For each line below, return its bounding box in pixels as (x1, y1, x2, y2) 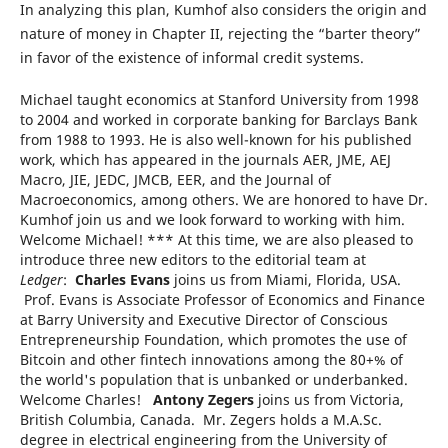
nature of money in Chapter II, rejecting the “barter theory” (19, 23, 421, 43)
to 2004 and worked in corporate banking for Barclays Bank (19, 109, 417, 129)
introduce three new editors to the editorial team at (19, 249, 366, 269)
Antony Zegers (152, 389, 254, 409)
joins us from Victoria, (253, 389, 404, 409)
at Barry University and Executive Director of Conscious (19, 309, 388, 329)
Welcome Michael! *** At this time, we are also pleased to (19, 229, 413, 249)
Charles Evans (74, 269, 170, 289)
